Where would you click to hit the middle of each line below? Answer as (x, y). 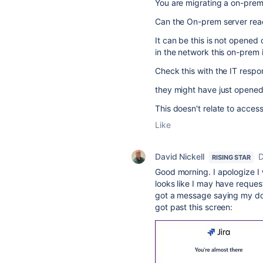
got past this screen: (194, 207)
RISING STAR (231, 158)
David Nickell (180, 157)
